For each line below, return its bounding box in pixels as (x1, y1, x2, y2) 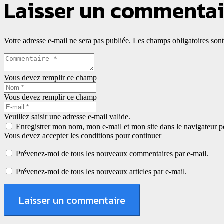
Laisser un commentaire (19, 193, 125, 208)
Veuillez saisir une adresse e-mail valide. (4, 112, 130, 121)
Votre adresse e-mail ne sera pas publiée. (4, 36, 131, 45)
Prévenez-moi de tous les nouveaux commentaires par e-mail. (16, 149, 208, 158)
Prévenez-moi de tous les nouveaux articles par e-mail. (16, 167, 187, 176)
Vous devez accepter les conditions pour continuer (4, 131, 161, 140)
